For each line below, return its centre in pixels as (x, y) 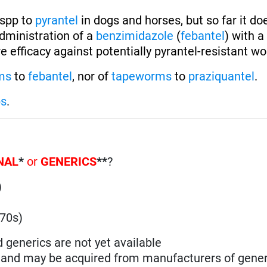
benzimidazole (135, 35)
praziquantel (222, 76)
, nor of (92, 76)
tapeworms (142, 76)
